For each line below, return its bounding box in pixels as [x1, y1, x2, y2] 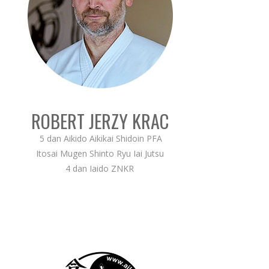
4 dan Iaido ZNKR [65, 162, 134, 174]
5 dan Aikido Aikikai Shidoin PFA [37, 132, 162, 144]
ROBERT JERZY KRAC [31, 107, 169, 134]
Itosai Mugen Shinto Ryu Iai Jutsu [35, 147, 164, 159]
